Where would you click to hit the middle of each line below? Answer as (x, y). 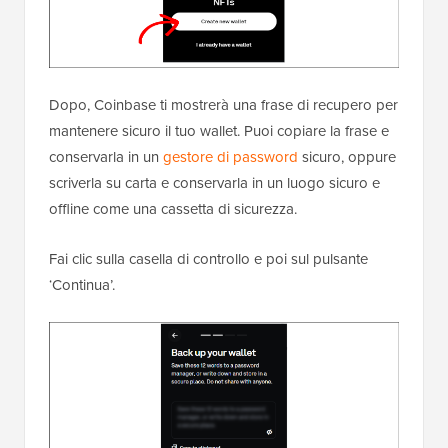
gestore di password (230, 157)
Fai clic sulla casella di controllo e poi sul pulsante (208, 259)
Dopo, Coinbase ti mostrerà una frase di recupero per (223, 105)
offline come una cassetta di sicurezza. (173, 209)
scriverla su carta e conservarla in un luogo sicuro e (214, 183)
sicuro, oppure (347, 157)
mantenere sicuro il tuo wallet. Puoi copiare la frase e (219, 131)
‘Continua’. (82, 285)
